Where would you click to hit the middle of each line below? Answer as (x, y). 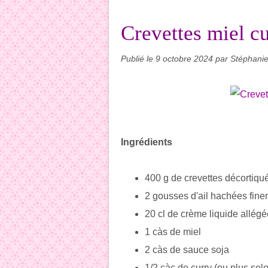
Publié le (138, 59)
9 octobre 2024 (185, 59)
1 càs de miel (173, 232)
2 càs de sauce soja (187, 250)
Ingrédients (147, 142)
